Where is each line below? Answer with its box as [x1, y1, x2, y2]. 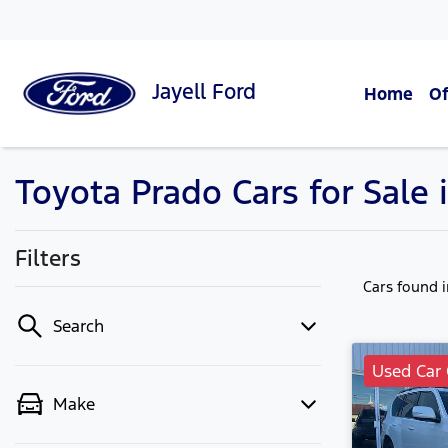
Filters [15, 244, 81, 272]
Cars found [363, 277, 442, 296]
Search [53, 315, 104, 337]
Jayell [152, 78, 213, 106]
